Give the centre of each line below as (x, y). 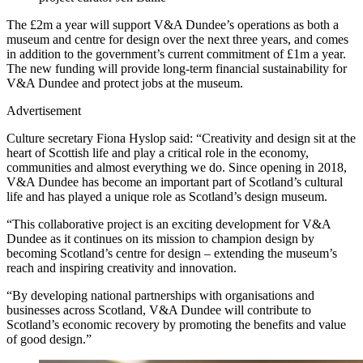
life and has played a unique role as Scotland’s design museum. (169, 197)
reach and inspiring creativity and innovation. (123, 268)
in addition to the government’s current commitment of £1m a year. (176, 54)
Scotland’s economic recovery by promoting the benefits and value (176, 325)
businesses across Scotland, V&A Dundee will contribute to (159, 310)
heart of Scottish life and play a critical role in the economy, (158, 153)
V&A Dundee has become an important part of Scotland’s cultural (175, 182)
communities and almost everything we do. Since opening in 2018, (177, 168)
